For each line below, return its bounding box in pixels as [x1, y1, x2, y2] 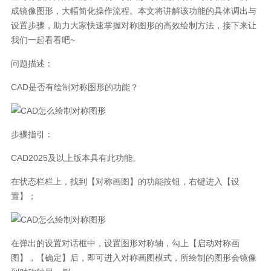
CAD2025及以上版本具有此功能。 [10, 152, 141, 163]
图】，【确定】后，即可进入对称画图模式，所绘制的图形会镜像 [10, 252, 256, 263]
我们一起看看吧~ [10, 34, 75, 45]
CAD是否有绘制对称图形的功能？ [10, 82, 139, 92]
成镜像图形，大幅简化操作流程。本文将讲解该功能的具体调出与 [10, 5, 256, 16]
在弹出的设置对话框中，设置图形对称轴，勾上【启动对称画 [10, 238, 240, 248]
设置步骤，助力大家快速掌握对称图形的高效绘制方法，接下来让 [10, 20, 256, 30]
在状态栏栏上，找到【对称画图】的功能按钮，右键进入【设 [10, 176, 240, 186]
